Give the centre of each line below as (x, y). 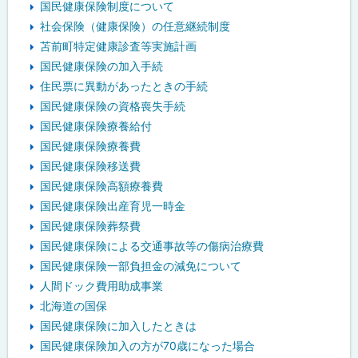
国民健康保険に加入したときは (118, 326)
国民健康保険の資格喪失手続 (113, 106)
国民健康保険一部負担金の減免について (141, 266)
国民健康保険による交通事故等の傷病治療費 (152, 246)
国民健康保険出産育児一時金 (113, 206)
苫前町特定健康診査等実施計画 (118, 46)
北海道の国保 (74, 306)
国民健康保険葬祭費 (90, 226)
